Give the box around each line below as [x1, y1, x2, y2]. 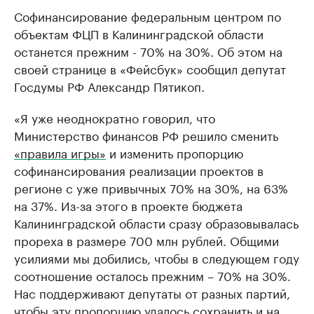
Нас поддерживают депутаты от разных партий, [14, 282, 290, 301]
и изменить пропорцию [106, 142, 243, 161]
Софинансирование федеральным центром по [14, 6, 281, 25]
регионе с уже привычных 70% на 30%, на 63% [14, 177, 288, 196]
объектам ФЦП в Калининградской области [14, 23, 264, 42]
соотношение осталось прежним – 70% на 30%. [14, 265, 291, 284]
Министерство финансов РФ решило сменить [14, 125, 278, 144]
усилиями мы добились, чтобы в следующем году [14, 247, 299, 266]
